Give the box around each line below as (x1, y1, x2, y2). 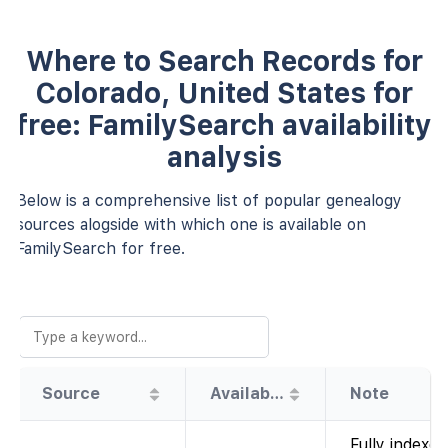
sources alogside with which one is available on (16, 214, 366, 234)
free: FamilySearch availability (16, 107, 432, 142)
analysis (166, 139, 282, 174)
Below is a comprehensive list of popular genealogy (16, 190, 402, 210)
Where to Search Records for (25, 43, 423, 78)
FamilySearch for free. (16, 238, 185, 258)
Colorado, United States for (35, 75, 413, 110)
